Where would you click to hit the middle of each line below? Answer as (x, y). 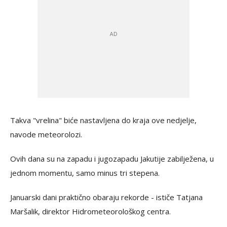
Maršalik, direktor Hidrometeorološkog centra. (90, 212)
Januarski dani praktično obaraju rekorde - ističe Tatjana (106, 197)
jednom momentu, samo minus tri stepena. (85, 173)
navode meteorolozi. (46, 135)
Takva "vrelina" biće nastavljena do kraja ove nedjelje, (103, 120)
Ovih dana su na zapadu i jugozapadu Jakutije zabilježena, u (112, 159)
